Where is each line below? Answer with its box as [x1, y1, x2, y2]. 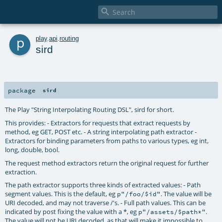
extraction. [5, 167, 37, 176]
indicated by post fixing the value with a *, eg [5, 207, 139, 217]
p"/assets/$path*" [138, 208, 206, 216]
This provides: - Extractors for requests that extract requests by [5, 118, 191, 127]
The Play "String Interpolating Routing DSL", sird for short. [5, 105, 174, 114]
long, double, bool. [5, 145, 60, 154]
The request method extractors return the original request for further [5, 158, 209, 167]
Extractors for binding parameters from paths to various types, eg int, [5, 136, 209, 145]
